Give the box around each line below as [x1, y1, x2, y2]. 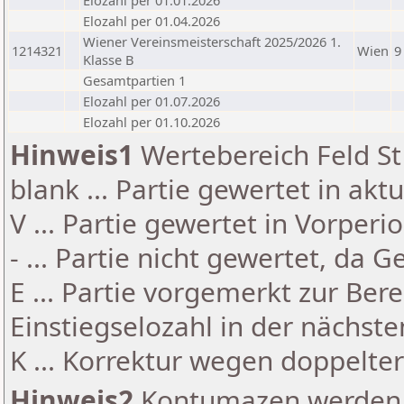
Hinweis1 [10, 136, 133, 173]
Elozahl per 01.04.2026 [83, 12, 220, 30]
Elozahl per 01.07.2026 [83, 92, 220, 110]
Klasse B [83, 50, 134, 69]
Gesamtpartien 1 [83, 71, 186, 89]
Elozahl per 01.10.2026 [83, 113, 220, 131]
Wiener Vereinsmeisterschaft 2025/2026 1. [83, 32, 341, 50]
